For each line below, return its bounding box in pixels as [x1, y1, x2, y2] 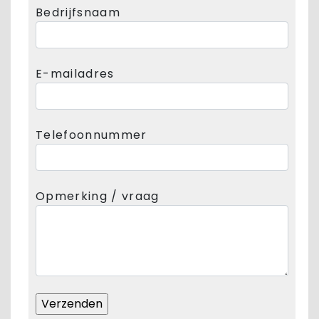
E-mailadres [36, 66, 115, 83]
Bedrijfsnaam [36, 4, 120, 21]
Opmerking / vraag [36, 188, 159, 205]
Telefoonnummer [36, 127, 147, 144]
